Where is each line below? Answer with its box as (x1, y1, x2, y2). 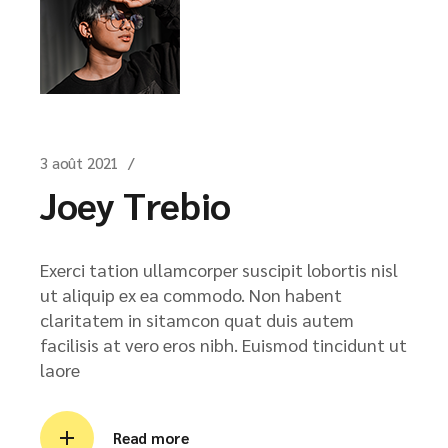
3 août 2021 (40, 153, 119, 172)
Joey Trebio (40, 180, 231, 229)
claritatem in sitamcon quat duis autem (40, 308, 354, 331)
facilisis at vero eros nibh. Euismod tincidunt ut (40, 333, 407, 356)
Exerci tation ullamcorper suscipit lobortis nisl (40, 258, 398, 281)
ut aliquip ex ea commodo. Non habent (40, 283, 342, 306)
